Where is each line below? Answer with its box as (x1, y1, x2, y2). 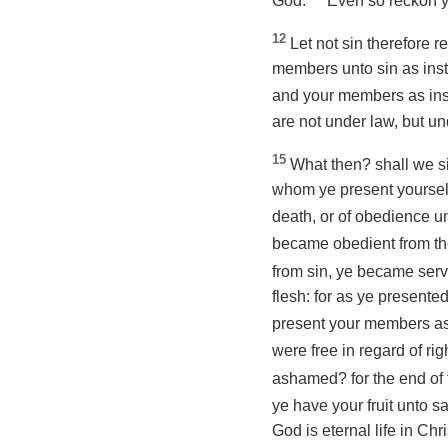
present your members (272, 315, 434, 333)
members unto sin (272, 60, 402, 78)
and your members (272, 87, 408, 105)
